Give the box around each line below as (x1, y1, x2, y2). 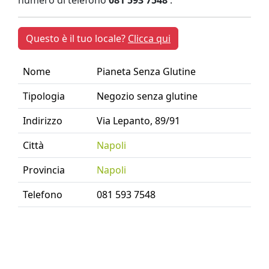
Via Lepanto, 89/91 (97, 114, 180, 127)
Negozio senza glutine (97, 89, 198, 103)
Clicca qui (128, 32, 171, 45)
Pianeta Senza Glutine (97, 65, 196, 78)
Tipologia (23, 89, 65, 103)
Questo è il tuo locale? (26, 32, 128, 45)
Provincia (23, 163, 65, 177)
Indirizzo (23, 114, 62, 127)
